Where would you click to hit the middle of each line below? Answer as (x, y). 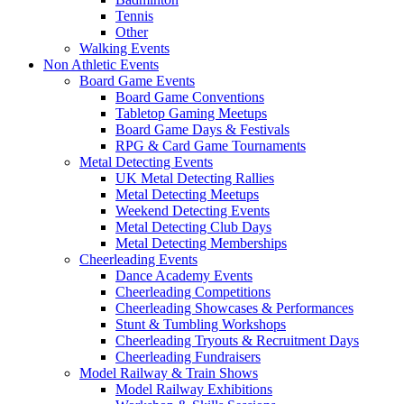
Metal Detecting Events (146, 162)
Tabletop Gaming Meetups (191, 113)
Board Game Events (137, 81)
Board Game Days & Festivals (202, 129)
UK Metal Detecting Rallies (195, 178)
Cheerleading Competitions (193, 292)
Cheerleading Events (138, 259)
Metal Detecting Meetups (187, 194)
